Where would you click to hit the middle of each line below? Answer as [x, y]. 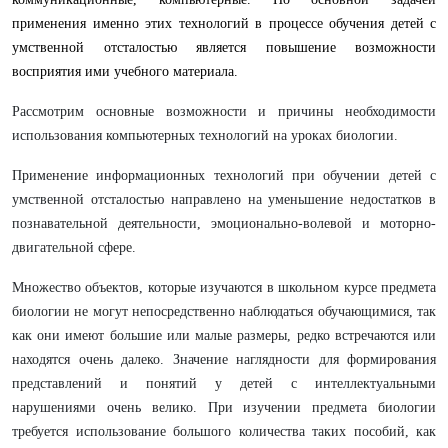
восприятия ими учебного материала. [125, 71]
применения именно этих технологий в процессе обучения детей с [224, 23]
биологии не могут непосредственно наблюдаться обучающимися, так [224, 311]
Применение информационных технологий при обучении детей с [224, 175]
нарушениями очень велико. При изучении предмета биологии [224, 407]
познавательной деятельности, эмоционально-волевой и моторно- [224, 223]
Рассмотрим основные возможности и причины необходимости [224, 111]
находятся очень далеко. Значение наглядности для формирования [224, 359]
